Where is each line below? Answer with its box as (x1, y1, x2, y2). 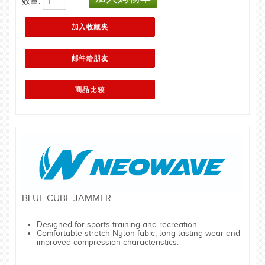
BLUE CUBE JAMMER (22, 192, 111, 203)
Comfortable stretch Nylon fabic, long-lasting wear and (37, 228, 240, 238)
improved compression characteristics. (37, 237, 179, 247)
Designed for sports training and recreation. (37, 219, 201, 229)
